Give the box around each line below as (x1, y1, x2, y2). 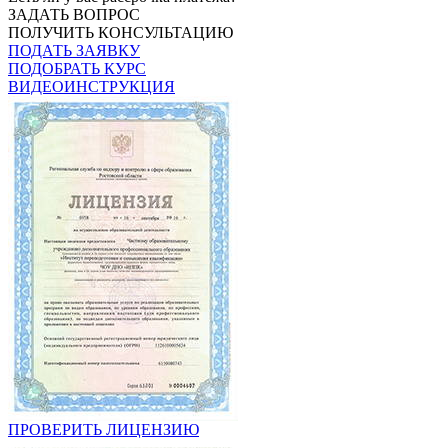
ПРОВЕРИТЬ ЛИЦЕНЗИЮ (8, 420, 199, 438)
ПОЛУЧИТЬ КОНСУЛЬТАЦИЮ (8, 23, 233, 41)
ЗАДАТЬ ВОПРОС (8, 5, 140, 23)
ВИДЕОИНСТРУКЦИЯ (8, 77, 175, 95)
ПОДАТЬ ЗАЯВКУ (8, 41, 140, 59)
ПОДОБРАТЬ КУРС (8, 59, 146, 77)
